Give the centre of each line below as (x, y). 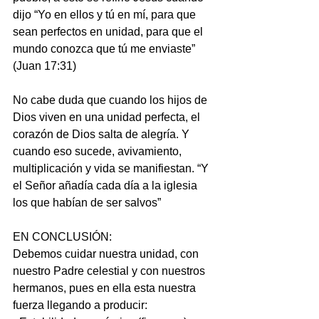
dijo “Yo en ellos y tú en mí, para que (106, 15)
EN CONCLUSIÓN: (62, 237)
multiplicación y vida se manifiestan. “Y (112, 168)
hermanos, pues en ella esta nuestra (106, 288)
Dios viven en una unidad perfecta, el (108, 117)
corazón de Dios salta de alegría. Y (103, 134)
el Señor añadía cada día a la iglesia (106, 185)
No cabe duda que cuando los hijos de (111, 100)
